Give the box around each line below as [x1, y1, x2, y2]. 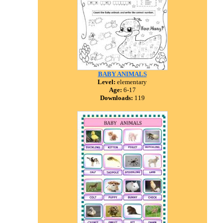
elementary [115, 78, 147, 86]
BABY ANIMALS [98, 70, 147, 78]
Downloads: [100, 94, 133, 102]
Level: [98, 78, 115, 86]
